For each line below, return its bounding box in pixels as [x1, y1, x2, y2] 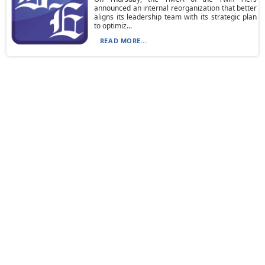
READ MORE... [99, 36, 147, 45]
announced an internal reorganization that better [93, 3, 257, 13]
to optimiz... [93, 21, 132, 31]
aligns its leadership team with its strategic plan [93, 12, 257, 22]
